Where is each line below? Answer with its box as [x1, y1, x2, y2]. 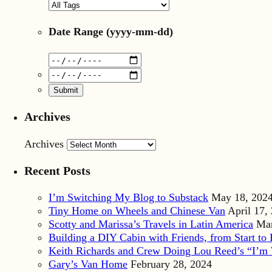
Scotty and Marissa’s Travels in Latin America [49, 218, 253, 231]
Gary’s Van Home [49, 258, 127, 271]
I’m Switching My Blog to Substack [49, 191, 208, 204]
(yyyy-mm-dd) [103, 25, 173, 38]
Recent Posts [24, 163, 90, 177]
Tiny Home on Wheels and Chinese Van [49, 205, 225, 217]
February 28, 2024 [131, 258, 212, 271]
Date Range [49, 25, 103, 38]
